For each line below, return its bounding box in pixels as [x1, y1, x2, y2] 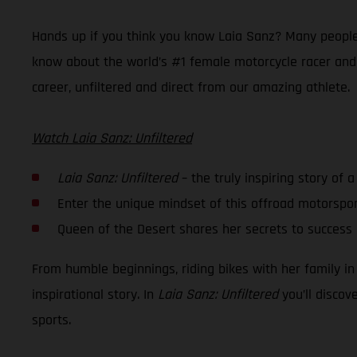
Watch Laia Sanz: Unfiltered [32, 128, 192, 147]
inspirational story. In [32, 284, 158, 304]
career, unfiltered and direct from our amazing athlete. [32, 77, 350, 96]
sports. [32, 310, 71, 329]
